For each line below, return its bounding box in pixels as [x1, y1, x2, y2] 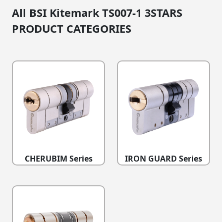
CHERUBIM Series [24, 153, 93, 165]
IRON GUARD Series [125, 153, 202, 165]
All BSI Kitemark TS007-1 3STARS [12, 5, 182, 20]
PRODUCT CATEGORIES [12, 21, 131, 36]
